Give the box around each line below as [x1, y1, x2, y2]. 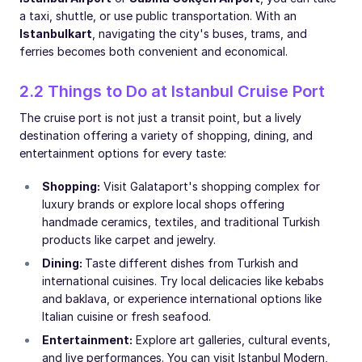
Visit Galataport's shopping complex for [100, 179, 320, 193]
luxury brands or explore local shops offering [42, 196, 284, 211]
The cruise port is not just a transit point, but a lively [19, 110, 301, 124]
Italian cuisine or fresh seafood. [42, 309, 211, 323]
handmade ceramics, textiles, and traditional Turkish [42, 214, 320, 229]
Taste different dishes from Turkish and [85, 255, 298, 270]
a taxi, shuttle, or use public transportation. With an [19, 8, 297, 23]
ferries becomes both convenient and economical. [19, 44, 288, 58]
